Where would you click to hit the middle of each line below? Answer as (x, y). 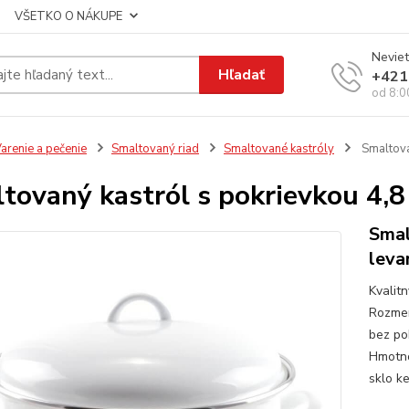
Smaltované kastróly (278, 149)
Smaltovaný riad (155, 149)
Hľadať (242, 74)
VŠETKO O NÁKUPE (68, 16)
